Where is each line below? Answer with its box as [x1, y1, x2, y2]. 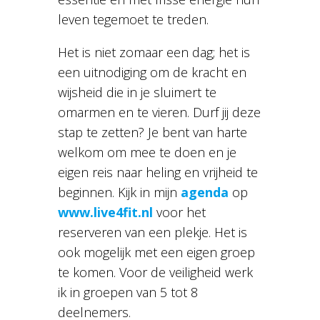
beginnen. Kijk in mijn [57, 184, 181, 201]
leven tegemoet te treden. [57, 11, 209, 29]
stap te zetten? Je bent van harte [57, 124, 247, 141]
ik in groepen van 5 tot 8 [57, 284, 198, 301]
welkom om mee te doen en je [57, 144, 236, 161]
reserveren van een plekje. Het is [57, 224, 247, 241]
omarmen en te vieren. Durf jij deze [57, 104, 261, 121]
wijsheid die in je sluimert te [57, 84, 216, 101]
